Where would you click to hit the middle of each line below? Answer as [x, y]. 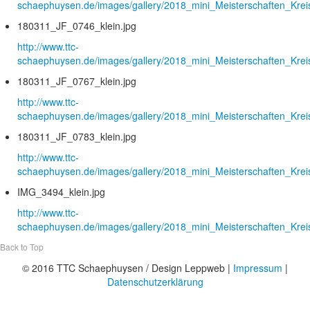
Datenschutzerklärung [155, 282]
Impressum [258, 268]
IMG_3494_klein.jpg [61, 192]
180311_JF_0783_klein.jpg [77, 137]
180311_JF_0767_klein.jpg [77, 81]
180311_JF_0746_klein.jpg [77, 26]
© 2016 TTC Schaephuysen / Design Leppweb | [128, 268]
